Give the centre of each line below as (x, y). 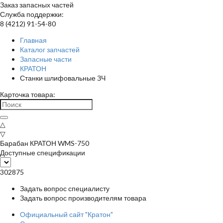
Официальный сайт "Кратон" (66, 214)
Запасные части (46, 59)
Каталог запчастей (50, 50)
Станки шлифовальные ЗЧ (63, 78)
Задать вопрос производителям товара (83, 198)
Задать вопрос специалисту (65, 188)
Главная (33, 40)
